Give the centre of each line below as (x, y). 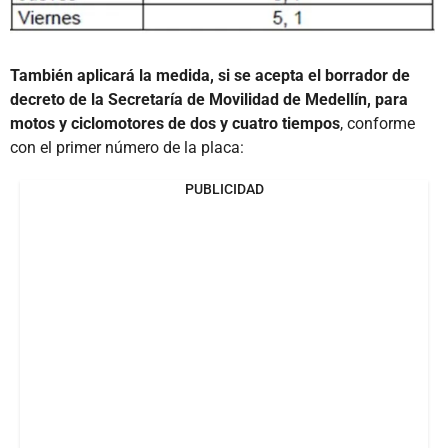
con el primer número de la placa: (127, 148)
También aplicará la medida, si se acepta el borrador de (210, 76)
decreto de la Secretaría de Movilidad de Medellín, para (209, 100)
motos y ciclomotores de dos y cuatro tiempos (175, 124)
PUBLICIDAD (224, 189)
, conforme (377, 124)
